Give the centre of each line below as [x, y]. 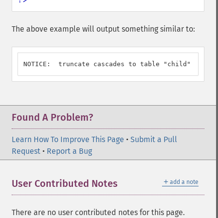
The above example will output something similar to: [103, 29]
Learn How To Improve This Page [68, 139]
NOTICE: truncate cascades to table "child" [107, 64]
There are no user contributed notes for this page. [98, 212]
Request [26, 151]
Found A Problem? [52, 117]
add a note [184, 182]
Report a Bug [69, 151]
